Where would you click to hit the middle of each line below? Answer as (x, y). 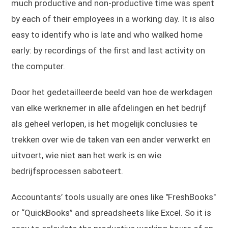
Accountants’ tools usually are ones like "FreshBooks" (114, 197)
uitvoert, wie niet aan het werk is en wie (87, 155)
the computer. (38, 66)
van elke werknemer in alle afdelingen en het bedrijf (109, 108)
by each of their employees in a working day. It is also (113, 19)
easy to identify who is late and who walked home (107, 35)
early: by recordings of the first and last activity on (108, 51)
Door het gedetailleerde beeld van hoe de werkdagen (112, 92)
